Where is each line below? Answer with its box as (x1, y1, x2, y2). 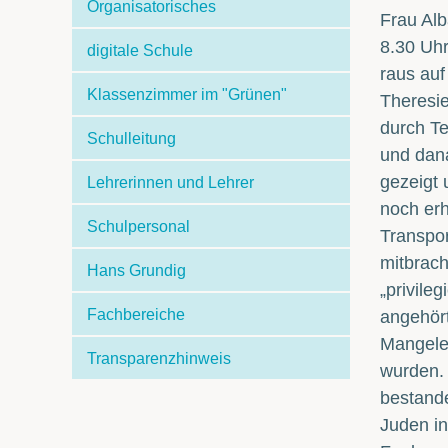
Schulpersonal (87, 218, 191, 235)
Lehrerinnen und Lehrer (87, 174, 255, 191)
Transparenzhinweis (87, 350, 232, 367)
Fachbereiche (87, 306, 186, 323)
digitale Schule (87, 42, 194, 59)
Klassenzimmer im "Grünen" (87, 86, 288, 103)
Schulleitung (87, 130, 177, 147)
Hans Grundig (87, 262, 187, 279)
